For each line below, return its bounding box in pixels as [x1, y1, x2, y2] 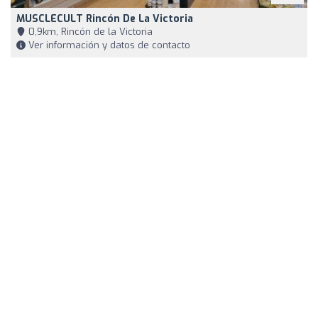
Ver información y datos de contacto [26, 39, 190, 52]
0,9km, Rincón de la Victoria [26, 26, 153, 38]
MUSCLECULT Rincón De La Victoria [16, 12, 193, 26]
